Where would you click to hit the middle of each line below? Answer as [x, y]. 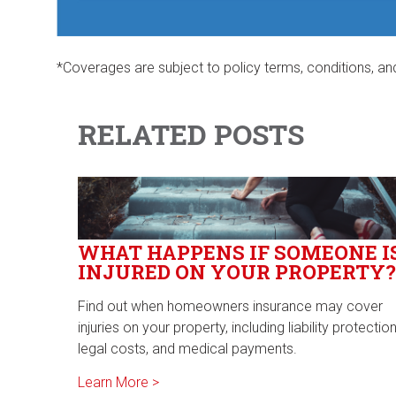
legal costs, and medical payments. [187, 349]
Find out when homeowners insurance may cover [230, 307]
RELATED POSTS [191, 134]
